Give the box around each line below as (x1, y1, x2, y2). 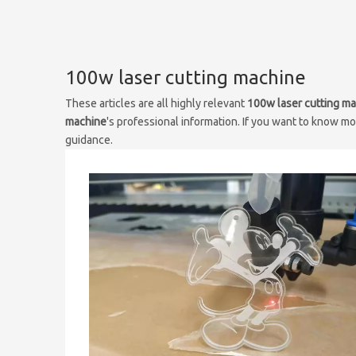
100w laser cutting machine (65, 67, 306, 88)
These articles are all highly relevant (65, 97, 247, 110)
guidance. (65, 133, 113, 146)
